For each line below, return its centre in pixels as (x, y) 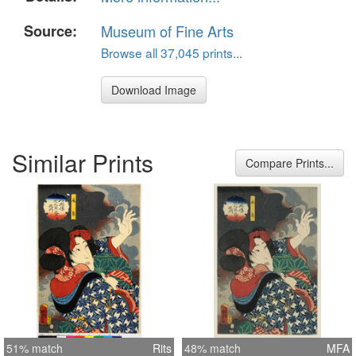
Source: (50, 31)
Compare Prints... (290, 163)
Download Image (154, 89)
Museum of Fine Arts (167, 31)
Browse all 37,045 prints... (172, 52)
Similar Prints (83, 163)
